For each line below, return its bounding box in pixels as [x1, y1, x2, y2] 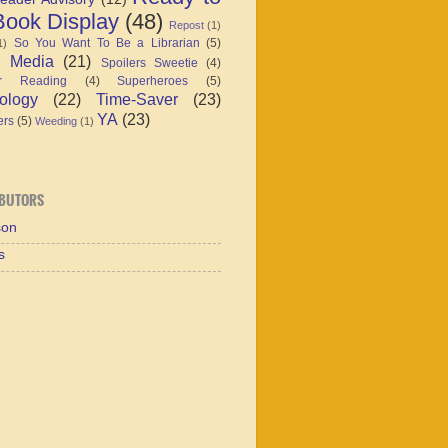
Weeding [35, 114, 77, 127]
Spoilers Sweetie [100, 55, 198, 70]
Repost [169, 18, 204, 31]
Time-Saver [96, 89, 178, 108]
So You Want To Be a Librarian [13, 35, 200, 50]
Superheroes [117, 73, 189, 88]
